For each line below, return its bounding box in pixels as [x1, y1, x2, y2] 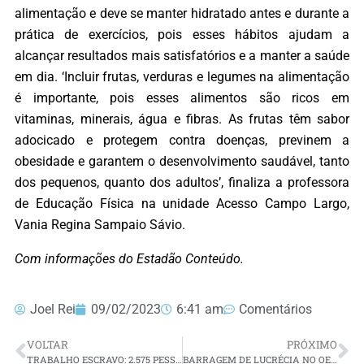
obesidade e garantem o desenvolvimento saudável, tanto [15, 153, 349, 169]
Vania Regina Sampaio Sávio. [15, 216, 185, 232]
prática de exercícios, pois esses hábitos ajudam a [15, 26, 349, 42]
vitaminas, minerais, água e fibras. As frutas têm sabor [15, 110, 349, 127]
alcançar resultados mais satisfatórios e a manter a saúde [15, 47, 349, 63]
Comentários [239, 301, 312, 318]
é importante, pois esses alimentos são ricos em [15, 89, 349, 106]
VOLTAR [27, 337, 68, 353]
